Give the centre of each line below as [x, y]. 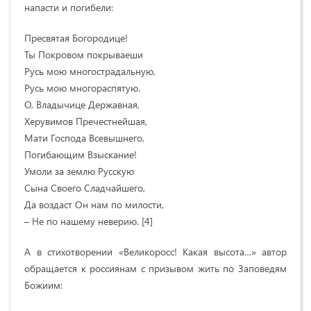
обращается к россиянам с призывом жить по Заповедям [155, 268]
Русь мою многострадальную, [90, 71]
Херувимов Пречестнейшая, [86, 121]
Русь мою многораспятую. [82, 87]
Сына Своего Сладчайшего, [85, 187]
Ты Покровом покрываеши [84, 54]
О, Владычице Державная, [82, 104]
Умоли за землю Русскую [79, 171]
